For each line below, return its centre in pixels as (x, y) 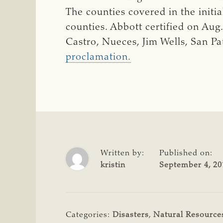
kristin (113, 165)
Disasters (131, 215)
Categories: (89, 215)
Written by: (122, 153)
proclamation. (98, 57)
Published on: (186, 153)
